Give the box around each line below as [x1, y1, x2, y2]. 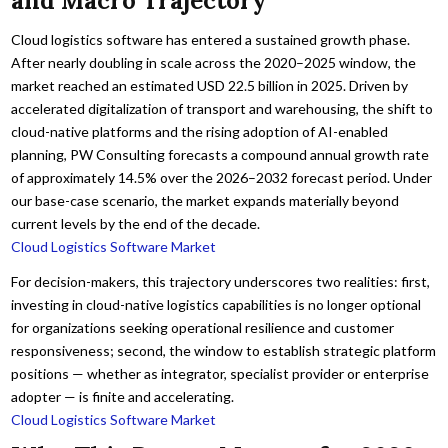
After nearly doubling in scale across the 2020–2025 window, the [11, 53, 417, 71]
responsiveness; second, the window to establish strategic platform [11, 341, 437, 359]
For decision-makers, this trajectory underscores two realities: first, [11, 272, 431, 290]
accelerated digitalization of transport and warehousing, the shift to [11, 99, 434, 117]
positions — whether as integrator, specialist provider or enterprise [11, 364, 430, 382]
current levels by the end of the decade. [11, 214, 261, 232]
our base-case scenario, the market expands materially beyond [11, 191, 400, 209]
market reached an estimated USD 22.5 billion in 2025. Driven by [11, 76, 409, 94]
